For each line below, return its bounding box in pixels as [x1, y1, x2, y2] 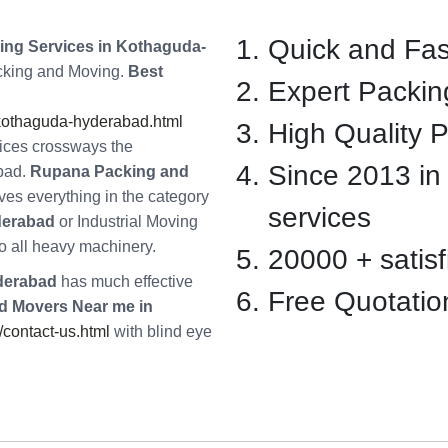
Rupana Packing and [30, 163, 189, 181]
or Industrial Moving [55, 213, 198, 231]
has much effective [57, 273, 193, 291]
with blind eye [110, 323, 212, 341]
